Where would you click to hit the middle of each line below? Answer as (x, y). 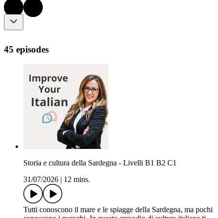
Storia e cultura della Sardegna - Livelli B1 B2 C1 (100, 163)
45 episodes (26, 49)
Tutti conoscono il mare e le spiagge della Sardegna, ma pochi (118, 210)
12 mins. (77, 180)
